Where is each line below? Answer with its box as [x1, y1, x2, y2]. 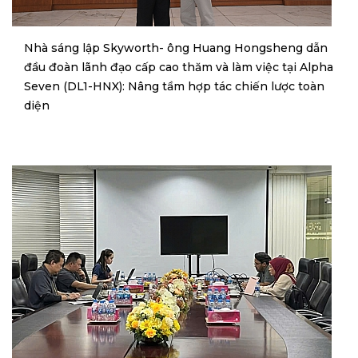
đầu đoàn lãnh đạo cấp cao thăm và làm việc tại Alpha [24, 60, 333, 75]
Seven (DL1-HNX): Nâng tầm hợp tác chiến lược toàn [24, 79, 324, 94]
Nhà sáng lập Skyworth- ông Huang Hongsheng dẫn [24, 41, 328, 56]
